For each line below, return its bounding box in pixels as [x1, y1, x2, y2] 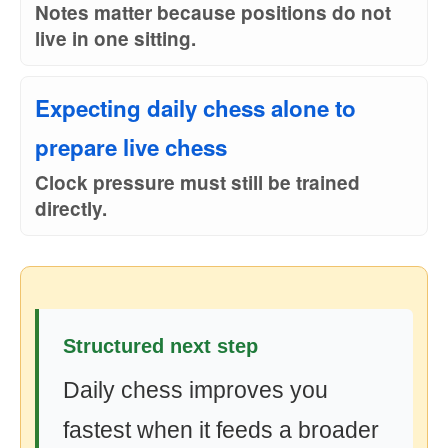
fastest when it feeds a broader [63, 417, 379, 443]
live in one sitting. [35, 25, 196, 52]
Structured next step [63, 335, 258, 357]
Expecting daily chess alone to [35, 92, 356, 124]
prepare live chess [35, 131, 227, 163]
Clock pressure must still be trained [35, 169, 360, 196]
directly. [35, 195, 107, 222]
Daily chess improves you [63, 377, 328, 403]
